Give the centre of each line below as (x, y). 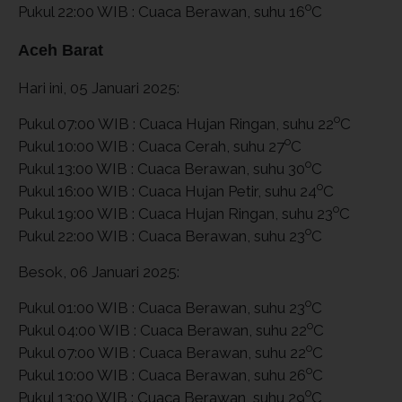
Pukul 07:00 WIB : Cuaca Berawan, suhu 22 (162, 352)
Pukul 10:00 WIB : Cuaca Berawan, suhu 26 (162, 375)
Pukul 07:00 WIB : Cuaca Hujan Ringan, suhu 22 (176, 123)
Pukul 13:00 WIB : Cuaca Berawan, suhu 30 (162, 168)
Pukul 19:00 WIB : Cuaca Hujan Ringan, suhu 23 (175, 213)
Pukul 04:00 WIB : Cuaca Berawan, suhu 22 (162, 330)
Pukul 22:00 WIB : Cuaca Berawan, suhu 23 (162, 236)
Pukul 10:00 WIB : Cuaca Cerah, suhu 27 (151, 146)
